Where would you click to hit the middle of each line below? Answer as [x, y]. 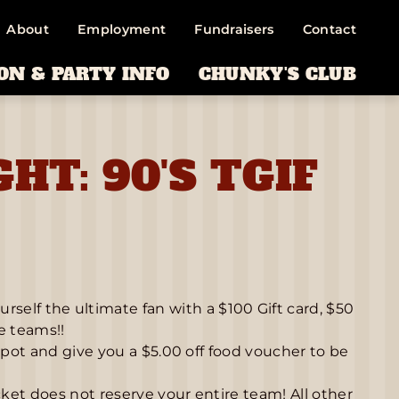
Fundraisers [234, 30]
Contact [329, 30]
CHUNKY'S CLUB [277, 73]
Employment [122, 30]
